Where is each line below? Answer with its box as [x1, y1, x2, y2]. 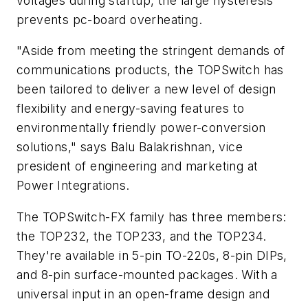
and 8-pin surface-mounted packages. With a [16, 267, 278, 282]
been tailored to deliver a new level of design [16, 82, 276, 97]
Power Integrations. [16, 178, 130, 193]
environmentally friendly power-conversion [16, 120, 266, 135]
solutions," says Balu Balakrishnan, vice [16, 140, 243, 155]
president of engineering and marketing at [16, 159, 258, 174]
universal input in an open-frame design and [16, 286, 270, 301]
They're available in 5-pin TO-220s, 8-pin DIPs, [16, 247, 287, 263]
